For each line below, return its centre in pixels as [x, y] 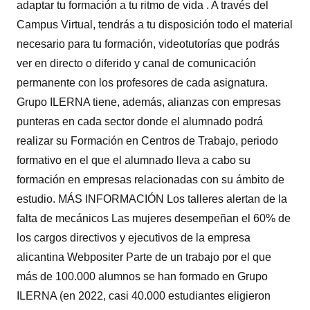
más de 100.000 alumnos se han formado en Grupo [142, 276]
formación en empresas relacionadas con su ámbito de [151, 179]
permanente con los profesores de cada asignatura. [142, 82]
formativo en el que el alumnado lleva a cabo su [134, 160]
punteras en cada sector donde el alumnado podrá [140, 121]
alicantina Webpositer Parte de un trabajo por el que [144, 257]
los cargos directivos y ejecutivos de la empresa [134, 237]
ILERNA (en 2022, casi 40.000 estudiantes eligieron [144, 295]
